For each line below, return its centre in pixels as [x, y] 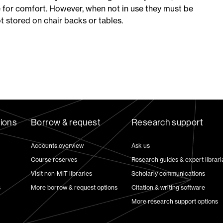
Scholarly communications [168, 174]
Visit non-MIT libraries [62, 174]
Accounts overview [57, 146]
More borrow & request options [74, 188]
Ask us [141, 146]
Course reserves [54, 160]
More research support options [175, 202]
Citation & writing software [168, 188]
